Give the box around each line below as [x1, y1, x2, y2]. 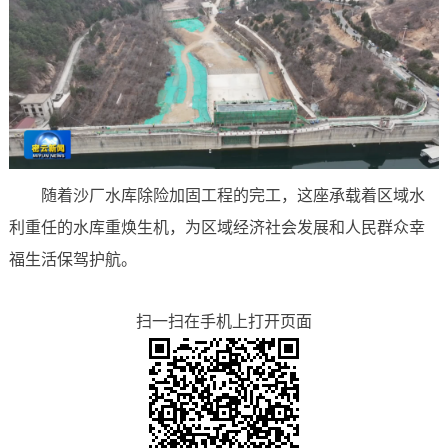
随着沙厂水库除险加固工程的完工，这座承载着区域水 [40, 186, 425, 204]
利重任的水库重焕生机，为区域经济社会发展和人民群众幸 [8, 218, 425, 236]
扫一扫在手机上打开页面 [136, 312, 312, 330]
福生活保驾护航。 [8, 250, 137, 268]
